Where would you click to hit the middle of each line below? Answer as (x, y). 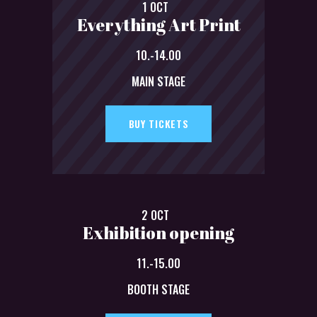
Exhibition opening (158, 232)
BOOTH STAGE (158, 289)
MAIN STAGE (158, 81)
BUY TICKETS (158, 123)
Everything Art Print (158, 24)
